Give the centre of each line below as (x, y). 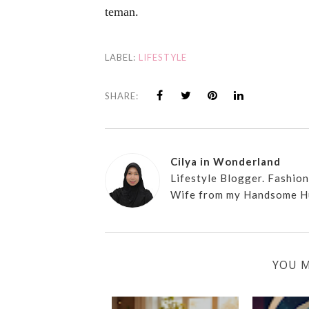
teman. (122, 12)
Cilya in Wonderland (226, 161)
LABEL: (122, 57)
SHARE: (122, 96)
